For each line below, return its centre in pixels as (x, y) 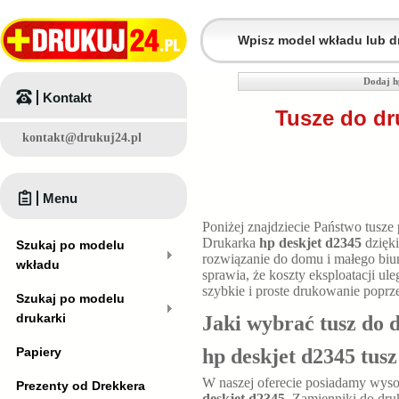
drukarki (41, 318)
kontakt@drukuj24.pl (82, 138)
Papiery (39, 352)
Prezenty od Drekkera (81, 386)
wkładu (38, 265)
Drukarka (231, 243)
